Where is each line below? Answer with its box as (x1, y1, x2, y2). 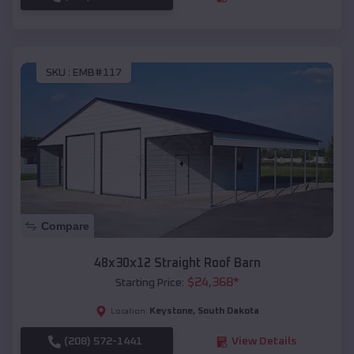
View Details (231, 336, 296, 348)
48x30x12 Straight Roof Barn (93, 257, 261, 270)
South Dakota (197, 307, 259, 317)
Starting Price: (115, 277, 184, 289)
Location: (110, 307, 148, 316)
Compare (41, 220, 89, 233)
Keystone (149, 307, 193, 317)
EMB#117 (73, 66, 122, 78)
